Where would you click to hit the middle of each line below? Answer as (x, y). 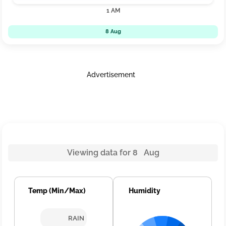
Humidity (145, 191)
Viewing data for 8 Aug (113, 153)
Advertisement (111, 75)
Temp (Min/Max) (57, 191)
